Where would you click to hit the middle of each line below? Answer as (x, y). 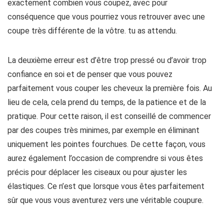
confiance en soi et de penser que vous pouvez (90, 74)
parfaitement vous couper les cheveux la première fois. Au (110, 88)
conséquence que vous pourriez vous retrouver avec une (106, 17)
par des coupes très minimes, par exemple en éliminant (103, 130)
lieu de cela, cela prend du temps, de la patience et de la (107, 102)
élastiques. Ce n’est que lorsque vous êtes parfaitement (106, 186)
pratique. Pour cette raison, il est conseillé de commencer (109, 116)
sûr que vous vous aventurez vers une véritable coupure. (105, 200)
